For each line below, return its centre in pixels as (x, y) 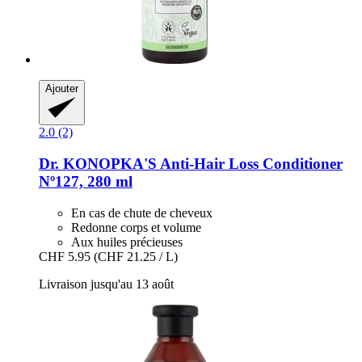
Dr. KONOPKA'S (98, 164)
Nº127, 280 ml (86, 182)
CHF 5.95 (65, 256)
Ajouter (62, 89)
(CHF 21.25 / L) (136, 256)
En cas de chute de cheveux (142, 213)
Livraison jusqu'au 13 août (106, 284)
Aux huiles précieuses (127, 242)
